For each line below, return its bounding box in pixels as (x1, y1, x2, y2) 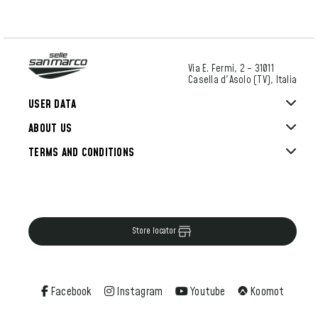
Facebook (48, 283, 92, 300)
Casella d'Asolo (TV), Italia (188, 73, 297, 88)
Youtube (187, 283, 226, 300)
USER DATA (28, 96, 77, 112)
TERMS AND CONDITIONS (28, 144, 134, 160)
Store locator (132, 224, 176, 237)
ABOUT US (28, 120, 72, 136)
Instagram (114, 283, 163, 300)
